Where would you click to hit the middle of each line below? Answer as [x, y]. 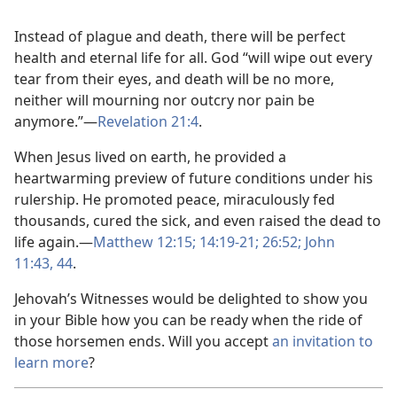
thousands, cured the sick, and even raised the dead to [198, 220]
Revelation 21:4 [148, 121]
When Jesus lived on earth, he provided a [150, 156]
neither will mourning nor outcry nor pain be [164, 100]
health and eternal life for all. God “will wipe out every [193, 57]
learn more [51, 362]
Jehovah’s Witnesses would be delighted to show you [191, 298]
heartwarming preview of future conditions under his [194, 178]
